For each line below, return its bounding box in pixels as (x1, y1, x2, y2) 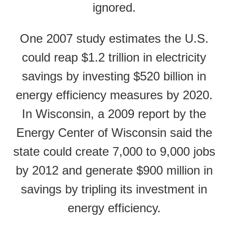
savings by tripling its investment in (21, 182, 207, 196)
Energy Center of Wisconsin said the (16, 126, 212, 139)
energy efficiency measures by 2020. (15, 88, 213, 102)
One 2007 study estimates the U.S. (19, 32, 209, 45)
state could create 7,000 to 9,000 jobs (13, 145, 215, 158)
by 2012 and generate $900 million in (15, 163, 213, 177)
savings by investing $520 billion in (22, 69, 206, 83)
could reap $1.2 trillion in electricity (22, 50, 206, 64)
